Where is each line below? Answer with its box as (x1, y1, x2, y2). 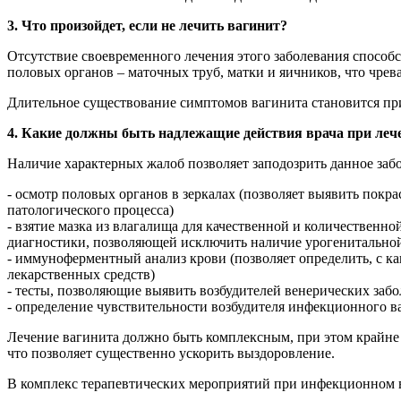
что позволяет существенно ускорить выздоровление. (7, 345, 335, 361)
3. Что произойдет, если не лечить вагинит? (7, 17, 287, 33)
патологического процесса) (7, 201, 174, 218)
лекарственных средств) (7, 266, 155, 282)
